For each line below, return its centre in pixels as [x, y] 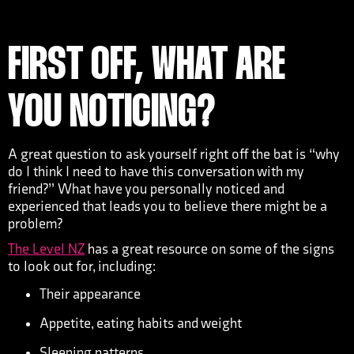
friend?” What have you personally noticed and [146, 189]
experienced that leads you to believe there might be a [168, 207]
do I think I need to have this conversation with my [156, 172]
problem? [35, 224]
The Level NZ [46, 249]
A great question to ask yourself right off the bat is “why [174, 154]
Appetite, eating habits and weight [141, 324]
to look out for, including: [82, 267]
